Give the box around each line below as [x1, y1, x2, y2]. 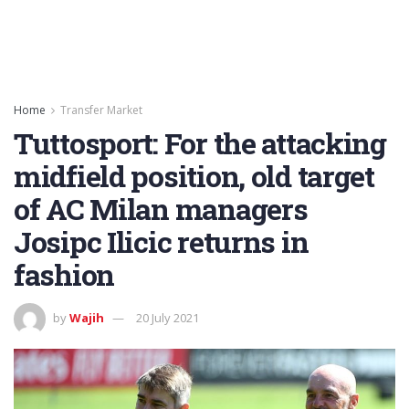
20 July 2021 [136, 309, 199, 326]
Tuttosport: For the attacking [14, 123, 386, 163]
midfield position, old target [14, 156, 374, 195]
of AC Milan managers [14, 189, 308, 228]
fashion [14, 255, 115, 294]
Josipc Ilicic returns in [14, 222, 309, 261]
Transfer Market [60, 102, 142, 118]
